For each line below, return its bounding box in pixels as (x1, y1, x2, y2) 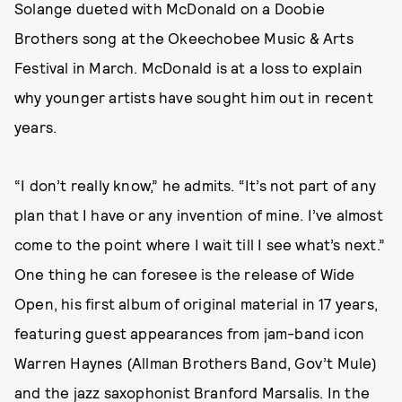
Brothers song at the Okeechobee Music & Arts (14, 29, 354, 47)
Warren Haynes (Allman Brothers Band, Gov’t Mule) (14, 354, 378, 371)
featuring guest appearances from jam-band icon (14, 324, 365, 342)
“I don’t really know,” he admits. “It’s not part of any (14, 176, 377, 194)
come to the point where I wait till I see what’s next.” (14, 235, 386, 253)
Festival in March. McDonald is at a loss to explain (14, 58, 363, 76)
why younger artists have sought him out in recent (14, 88, 373, 106)
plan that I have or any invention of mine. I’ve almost (14, 205, 383, 223)
